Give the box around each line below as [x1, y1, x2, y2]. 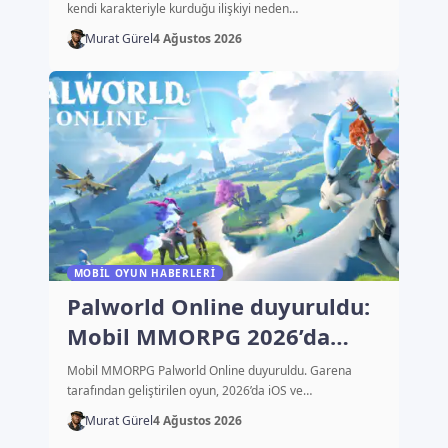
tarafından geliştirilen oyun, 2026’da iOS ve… [66, 382, 312, 400]
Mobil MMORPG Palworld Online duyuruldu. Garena [66, 362, 352, 380]
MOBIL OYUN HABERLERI [73, 266, 216, 281]
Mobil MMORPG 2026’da [66, 321, 330, 352]
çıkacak [66, 351, 150, 382]
